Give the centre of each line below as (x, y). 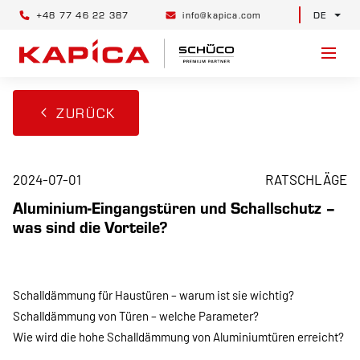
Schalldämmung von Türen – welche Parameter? (136, 315)
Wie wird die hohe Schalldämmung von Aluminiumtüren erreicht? (178, 336)
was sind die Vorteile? (90, 226)
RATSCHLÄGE (306, 179)
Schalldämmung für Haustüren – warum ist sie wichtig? (153, 295)
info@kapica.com (222, 15)
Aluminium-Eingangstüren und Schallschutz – (174, 207)
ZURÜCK (86, 112)
